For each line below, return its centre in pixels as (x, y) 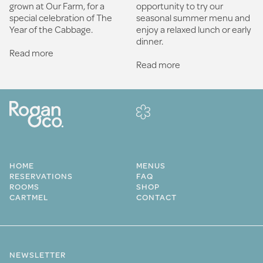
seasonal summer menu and (193, 17)
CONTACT (156, 197)
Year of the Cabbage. (51, 29)
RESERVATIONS (41, 176)
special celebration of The (61, 17)
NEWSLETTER (38, 254)
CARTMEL (29, 197)
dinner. (150, 41)
